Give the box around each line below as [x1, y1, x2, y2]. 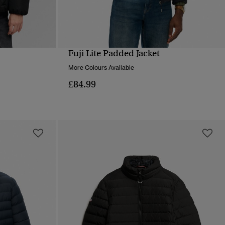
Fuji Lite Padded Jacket [68, 48, 160, 59]
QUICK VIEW [121, 56, 162, 64]
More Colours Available [68, 64, 134, 72]
